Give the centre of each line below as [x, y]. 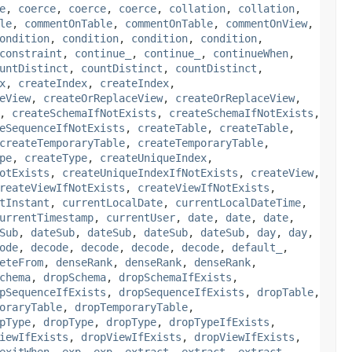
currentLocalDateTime [238, 202]
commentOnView [266, 23]
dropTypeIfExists [219, 322]
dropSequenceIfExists [181, 292]
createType [56, 158]
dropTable [285, 292]
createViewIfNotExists [203, 187]
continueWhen [251, 53]
